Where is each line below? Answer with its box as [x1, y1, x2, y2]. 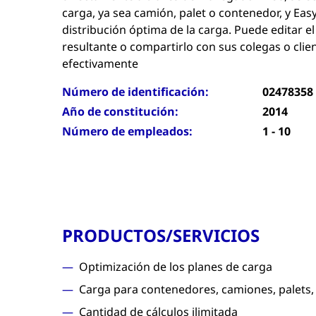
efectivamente [62, 56, 138, 71]
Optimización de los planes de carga [79, 259, 272, 274]
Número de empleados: [62, 123, 193, 139]
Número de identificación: [62, 84, 209, 99]
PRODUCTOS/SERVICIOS [62, 224, 260, 247]
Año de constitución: [62, 104, 178, 119]
